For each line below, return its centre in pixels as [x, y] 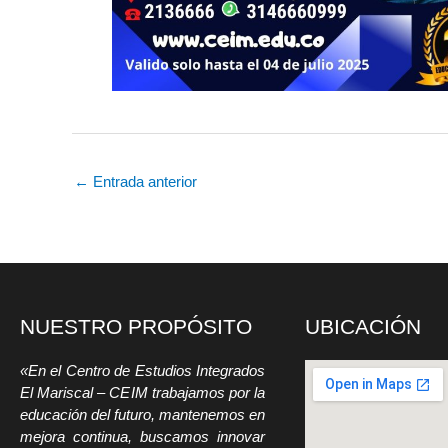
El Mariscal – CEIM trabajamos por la [142, 393]
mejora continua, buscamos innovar [142, 437]
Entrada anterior [143, 182]
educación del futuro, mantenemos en [142, 415]
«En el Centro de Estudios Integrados [142, 371]
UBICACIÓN [363, 327]
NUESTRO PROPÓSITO [136, 327]
